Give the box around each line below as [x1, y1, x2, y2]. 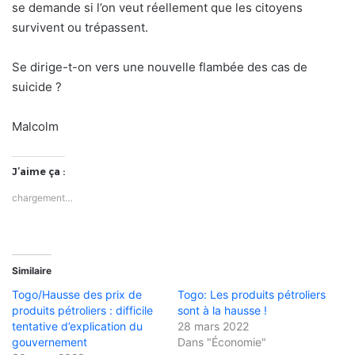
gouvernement [12, 334, 87, 349]
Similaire [12, 264, 52, 277]
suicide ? [12, 78, 62, 94]
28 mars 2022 [177, 319, 249, 333]
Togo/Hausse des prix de [12, 287, 142, 301]
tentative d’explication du [12, 319, 143, 333]
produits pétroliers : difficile [12, 303, 153, 317]
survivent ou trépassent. [12, 19, 148, 35]
